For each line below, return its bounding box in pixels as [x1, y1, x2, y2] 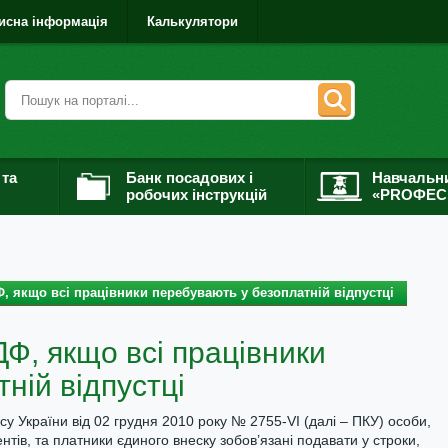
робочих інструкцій [126, 186, 267, 203]
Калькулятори [147, 14, 238, 29]
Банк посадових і [126, 169, 253, 186]
